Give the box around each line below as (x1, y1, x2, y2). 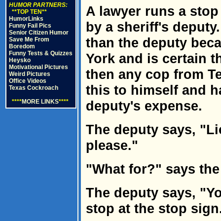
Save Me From (9, 36, 49, 43)
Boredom (9, 43, 35, 50)
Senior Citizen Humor (9, 29, 69, 36)
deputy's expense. (86, 98, 202, 113)
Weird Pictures (9, 71, 50, 77)
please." (86, 138, 138, 153)
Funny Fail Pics (9, 22, 51, 29)
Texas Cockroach (9, 84, 58, 91)
